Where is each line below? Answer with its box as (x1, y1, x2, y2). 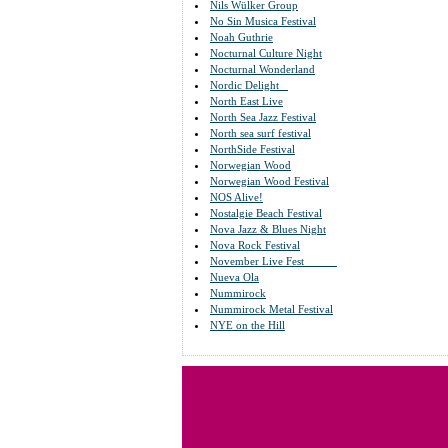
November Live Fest (210, 255, 337, 267)
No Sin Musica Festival (210, 15, 316, 27)
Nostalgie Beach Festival (210, 207, 322, 219)
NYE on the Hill (210, 319, 285, 331)
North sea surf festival (210, 127, 311, 139)
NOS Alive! (210, 191, 263, 203)
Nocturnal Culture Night (210, 47, 322, 59)
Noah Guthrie (210, 31, 273, 43)
